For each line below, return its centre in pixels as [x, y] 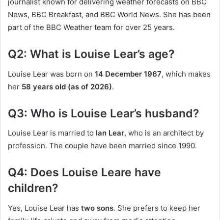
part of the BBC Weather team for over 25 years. [91, 27]
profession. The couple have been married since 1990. [102, 146]
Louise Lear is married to [52, 133]
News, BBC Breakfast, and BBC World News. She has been [109, 15]
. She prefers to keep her [157, 208]
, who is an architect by [164, 133]
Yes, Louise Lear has [44, 208]
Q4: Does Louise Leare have [84, 173]
